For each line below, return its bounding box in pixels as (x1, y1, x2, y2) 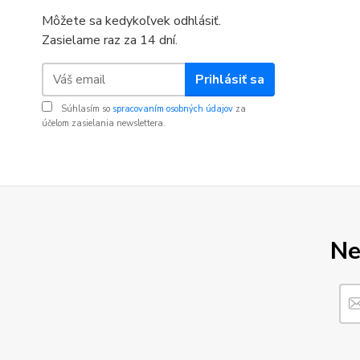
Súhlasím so (59, 103, 112, 115)
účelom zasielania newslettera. (42, 117, 166, 129)
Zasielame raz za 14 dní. (42, 31, 178, 49)
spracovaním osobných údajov (112, 103, 233, 115)
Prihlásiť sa (194, 70, 264, 88)
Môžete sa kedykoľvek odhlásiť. (42, 12, 221, 30)
